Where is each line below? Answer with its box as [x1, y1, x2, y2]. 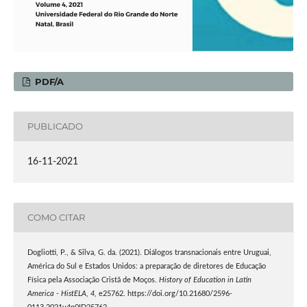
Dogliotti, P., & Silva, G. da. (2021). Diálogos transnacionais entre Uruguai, [27, 249, 271, 256]
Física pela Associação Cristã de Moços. [27, 276, 159, 284]
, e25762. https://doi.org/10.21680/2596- [94, 290, 232, 297]
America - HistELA [27, 290, 86, 297]
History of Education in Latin [158, 276, 251, 284]
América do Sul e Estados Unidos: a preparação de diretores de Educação [27, 262, 266, 270]
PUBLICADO [27, 121, 83, 132]
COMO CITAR [27, 212, 85, 223]
